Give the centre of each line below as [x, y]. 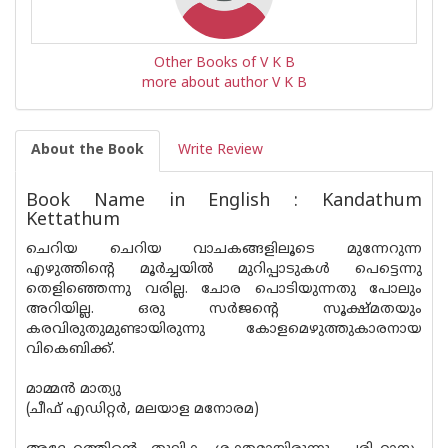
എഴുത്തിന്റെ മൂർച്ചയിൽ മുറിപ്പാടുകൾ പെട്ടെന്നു [224, 269]
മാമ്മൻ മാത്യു [73, 389]
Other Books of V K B [224, 63]
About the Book [87, 150]
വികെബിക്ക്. [70, 349]
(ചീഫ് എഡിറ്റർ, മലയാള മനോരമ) [142, 409]
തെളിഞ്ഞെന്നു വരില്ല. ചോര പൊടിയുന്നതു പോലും [224, 289]
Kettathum [73, 220]
